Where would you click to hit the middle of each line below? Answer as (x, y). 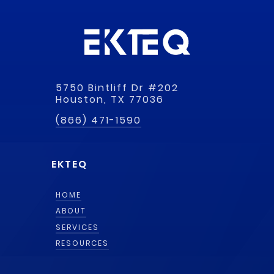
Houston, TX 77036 (110, 99)
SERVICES (78, 227)
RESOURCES (83, 243)
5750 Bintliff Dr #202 (117, 87)
